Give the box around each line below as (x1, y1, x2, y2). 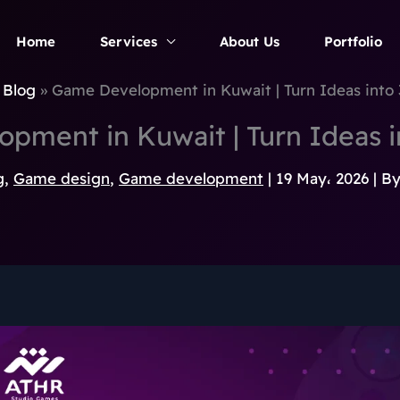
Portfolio (323, 32, 382, 50)
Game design (13, 169, 110, 187)
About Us (219, 32, 279, 50)
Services (99, 32, 157, 50)
